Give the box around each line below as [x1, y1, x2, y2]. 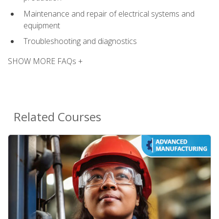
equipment [23, 20, 60, 31]
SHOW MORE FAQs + [8, 55, 83, 66]
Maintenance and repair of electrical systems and [23, 8, 195, 19]
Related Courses [14, 108, 101, 125]
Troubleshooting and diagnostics [23, 36, 137, 47]
